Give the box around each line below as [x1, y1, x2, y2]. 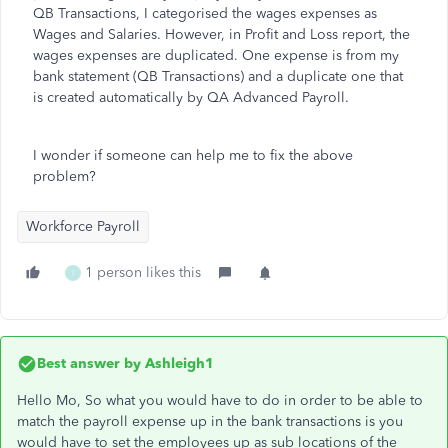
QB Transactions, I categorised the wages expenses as [33, 5, 377, 22]
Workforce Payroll [26, 218, 140, 235]
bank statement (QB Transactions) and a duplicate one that [33, 68, 403, 85]
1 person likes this [85, 264, 201, 281]
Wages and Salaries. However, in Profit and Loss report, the [33, 26, 410, 43]
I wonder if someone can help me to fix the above [33, 147, 353, 164]
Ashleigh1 [141, 355, 214, 372]
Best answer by [37, 355, 141, 372]
